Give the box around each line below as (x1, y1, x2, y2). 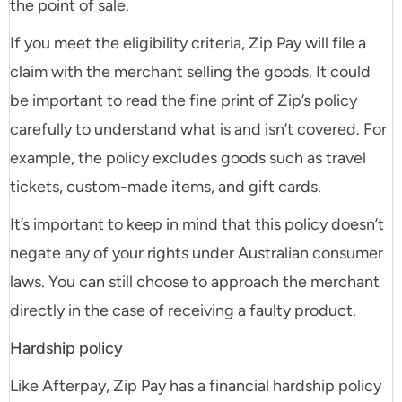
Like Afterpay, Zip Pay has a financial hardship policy (10, 376, 381, 397)
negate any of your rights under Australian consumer (10, 243, 383, 264)
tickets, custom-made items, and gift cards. (10, 177, 321, 197)
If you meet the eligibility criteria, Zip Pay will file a (10, 33, 366, 54)
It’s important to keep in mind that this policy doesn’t (10, 214, 384, 235)
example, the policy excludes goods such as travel (10, 148, 366, 169)
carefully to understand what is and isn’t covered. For (10, 119, 387, 140)
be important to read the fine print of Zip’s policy (10, 91, 357, 111)
